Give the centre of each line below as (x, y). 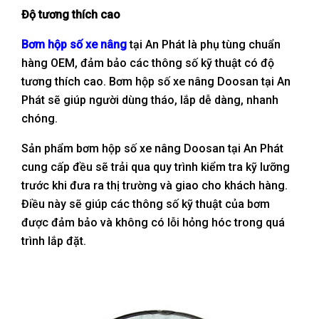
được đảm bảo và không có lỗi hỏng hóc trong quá (153, 222)
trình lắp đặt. (54, 241)
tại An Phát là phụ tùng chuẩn (204, 44)
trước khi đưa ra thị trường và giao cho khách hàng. (155, 185)
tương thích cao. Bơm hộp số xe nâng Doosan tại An (156, 81)
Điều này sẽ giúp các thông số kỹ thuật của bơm (146, 204)
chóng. (40, 118)
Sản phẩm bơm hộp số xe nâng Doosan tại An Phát (152, 148)
